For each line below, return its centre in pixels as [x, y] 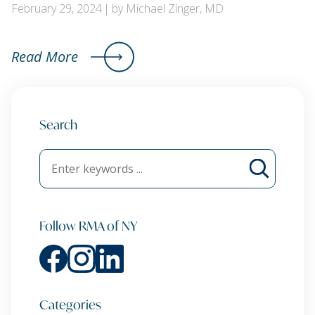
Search [58, 124]
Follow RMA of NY [89, 225]
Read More [45, 57]
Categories [70, 304]
